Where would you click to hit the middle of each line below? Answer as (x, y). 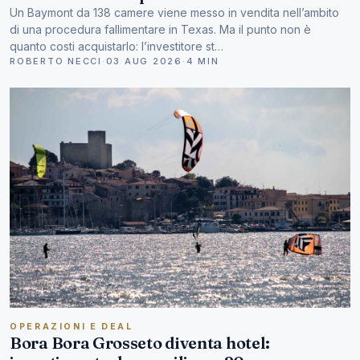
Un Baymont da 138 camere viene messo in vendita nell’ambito (174, 13)
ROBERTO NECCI (56, 61)
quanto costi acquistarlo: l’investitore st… (117, 47)
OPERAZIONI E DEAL (72, 326)
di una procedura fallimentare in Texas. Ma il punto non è (160, 30)
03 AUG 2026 (144, 61)
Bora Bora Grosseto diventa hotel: (140, 342)
